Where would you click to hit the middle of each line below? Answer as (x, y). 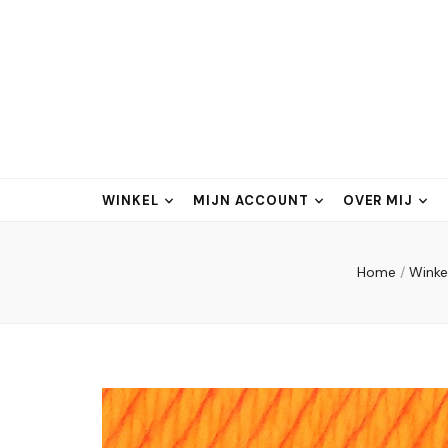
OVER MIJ (378, 200)
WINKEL (130, 200)
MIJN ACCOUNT (250, 200)
